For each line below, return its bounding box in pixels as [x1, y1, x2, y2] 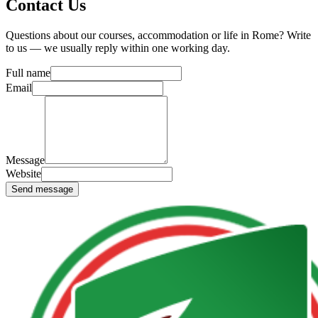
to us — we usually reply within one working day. [6, 41, 230, 54]
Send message [11, 183, 73, 194]
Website [6, 167, 41, 180]
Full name [6, 66, 50, 79]
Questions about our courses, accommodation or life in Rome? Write [6, 28, 311, 41]
